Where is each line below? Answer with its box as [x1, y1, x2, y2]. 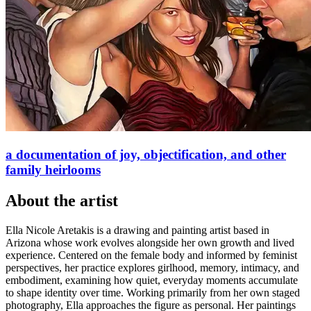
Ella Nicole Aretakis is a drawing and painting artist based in [6, 224, 269, 236]
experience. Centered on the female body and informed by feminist [6, 249, 297, 261]
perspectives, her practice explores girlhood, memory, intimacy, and [6, 261, 299, 274]
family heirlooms [6, 162, 101, 177]
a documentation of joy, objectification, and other [6, 146, 286, 162]
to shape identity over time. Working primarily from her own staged [6, 286, 300, 299]
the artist [49, 191, 118, 210]
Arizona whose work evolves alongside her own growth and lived [6, 236, 294, 249]
